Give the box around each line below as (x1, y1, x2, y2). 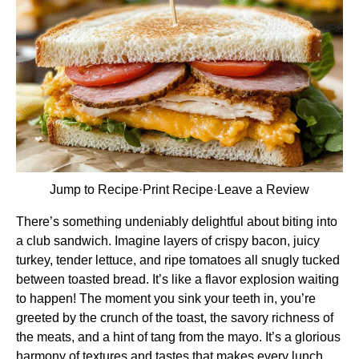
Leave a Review (217, 183, 309, 196)
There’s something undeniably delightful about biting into (16, 215, 337, 228)
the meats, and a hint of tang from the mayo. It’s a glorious (16, 330, 341, 344)
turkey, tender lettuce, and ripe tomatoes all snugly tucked (16, 253, 340, 267)
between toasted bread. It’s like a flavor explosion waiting (16, 272, 339, 286)
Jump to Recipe (50, 183, 139, 196)
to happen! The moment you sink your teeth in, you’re (16, 292, 316, 305)
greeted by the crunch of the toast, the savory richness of (16, 311, 333, 325)
